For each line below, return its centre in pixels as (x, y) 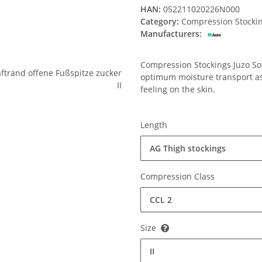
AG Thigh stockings (188, 149)
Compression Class (179, 177)
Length (155, 125)
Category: (161, 22)
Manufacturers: (171, 34)
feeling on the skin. (178, 89)
